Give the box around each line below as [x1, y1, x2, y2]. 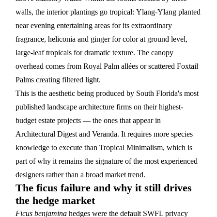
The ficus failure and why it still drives [15, 182, 192, 194]
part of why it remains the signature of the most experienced [15, 157, 198, 165]
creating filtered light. [34, 76, 101, 84]
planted [176, 8, 201, 16]
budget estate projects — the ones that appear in [15, 116, 161, 124]
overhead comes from [15, 62, 83, 70]
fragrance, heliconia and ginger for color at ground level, [15, 35, 187, 43]
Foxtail [177, 62, 198, 70]
